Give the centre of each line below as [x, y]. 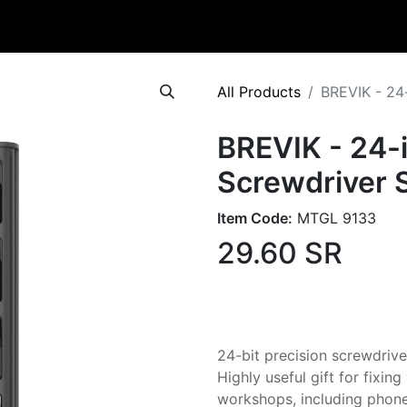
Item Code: [255, 218]
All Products [259, 92]
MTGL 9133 [334, 218]
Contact [93, 26]
